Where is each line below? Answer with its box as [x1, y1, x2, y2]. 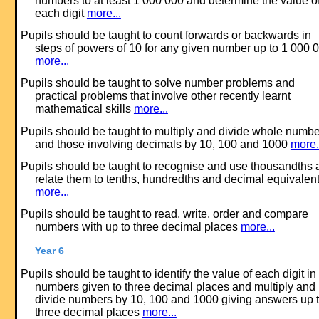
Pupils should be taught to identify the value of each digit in [20, 268, 316, 281]
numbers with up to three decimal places [34, 221, 241, 234]
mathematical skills [34, 103, 134, 115]
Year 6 [34, 245, 64, 257]
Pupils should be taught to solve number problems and [20, 77, 295, 90]
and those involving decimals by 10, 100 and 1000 [34, 137, 291, 150]
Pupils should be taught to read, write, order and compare [20, 208, 308, 221]
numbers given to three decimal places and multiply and [34, 281, 315, 293]
